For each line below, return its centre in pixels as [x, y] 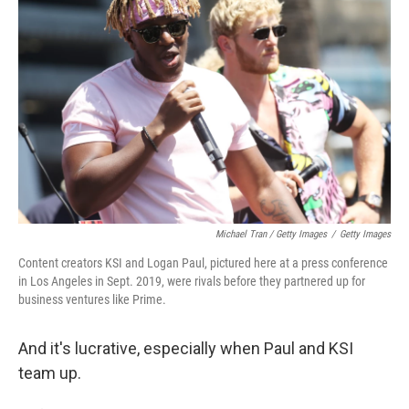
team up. [50, 373]
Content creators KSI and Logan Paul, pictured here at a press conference [203, 263]
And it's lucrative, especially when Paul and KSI [186, 348]
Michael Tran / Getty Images [271, 234]
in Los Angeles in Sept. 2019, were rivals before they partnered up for [192, 281]
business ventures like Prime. [92, 299]
